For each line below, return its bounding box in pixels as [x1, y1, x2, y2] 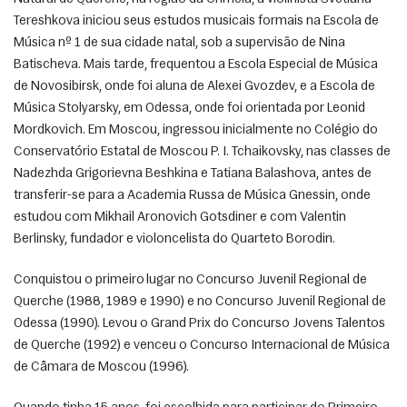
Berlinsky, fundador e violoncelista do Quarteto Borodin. [14, 232, 338, 246]
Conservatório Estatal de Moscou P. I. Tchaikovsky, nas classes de [14, 144, 391, 159]
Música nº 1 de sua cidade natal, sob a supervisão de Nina [14, 35, 345, 50]
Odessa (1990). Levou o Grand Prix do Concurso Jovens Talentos [14, 316, 385, 331]
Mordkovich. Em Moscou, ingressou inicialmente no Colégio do [14, 123, 378, 137]
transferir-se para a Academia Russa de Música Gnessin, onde [14, 188, 371, 203]
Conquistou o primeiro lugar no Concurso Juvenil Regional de [14, 273, 367, 287]
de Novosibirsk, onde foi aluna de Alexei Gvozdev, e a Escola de [14, 79, 375, 94]
